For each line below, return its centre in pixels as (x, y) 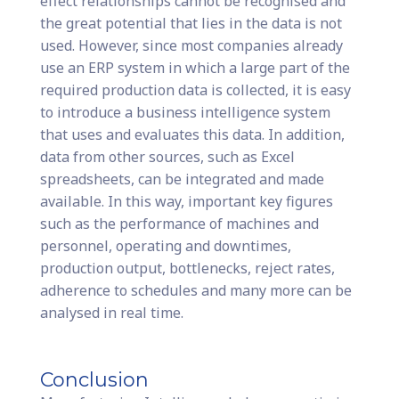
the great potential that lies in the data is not (191, 24)
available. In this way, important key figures (186, 202)
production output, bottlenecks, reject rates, (187, 269)
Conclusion (94, 380)
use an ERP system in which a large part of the (195, 68)
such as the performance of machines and (179, 224)
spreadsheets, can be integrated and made (182, 179)
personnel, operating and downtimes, (165, 246)
